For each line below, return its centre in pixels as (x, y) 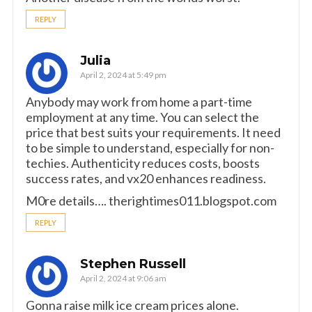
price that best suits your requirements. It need (153, 132)
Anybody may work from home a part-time (139, 102)
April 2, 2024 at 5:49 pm (123, 75)
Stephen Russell (133, 264)
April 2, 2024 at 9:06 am (123, 278)
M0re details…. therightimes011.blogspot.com (151, 201)
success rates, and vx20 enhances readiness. (146, 178)
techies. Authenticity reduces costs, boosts (143, 163)
